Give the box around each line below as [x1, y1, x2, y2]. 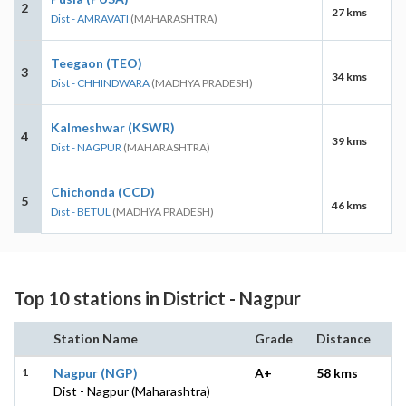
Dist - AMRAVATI [51, 11, 129, 25]
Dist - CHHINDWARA [51, 75, 150, 90]
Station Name [53, 330, 138, 346]
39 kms [332, 133, 367, 148]
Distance [316, 330, 371, 346]
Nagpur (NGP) [53, 364, 138, 381]
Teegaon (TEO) [51, 54, 142, 71]
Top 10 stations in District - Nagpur [14, 286, 301, 309]
